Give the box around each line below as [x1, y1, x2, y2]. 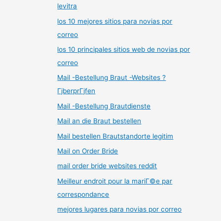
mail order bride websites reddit [57, 162, 157, 170]
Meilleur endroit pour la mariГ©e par [57, 177, 173, 185]
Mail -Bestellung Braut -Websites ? [57, 74, 166, 82]
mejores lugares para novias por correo [57, 205, 182, 214]
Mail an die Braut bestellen [57, 117, 142, 125]
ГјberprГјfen [57, 87, 96, 95]
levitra [57, 2, 77, 10]
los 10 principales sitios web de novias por [57, 45, 190, 54]
